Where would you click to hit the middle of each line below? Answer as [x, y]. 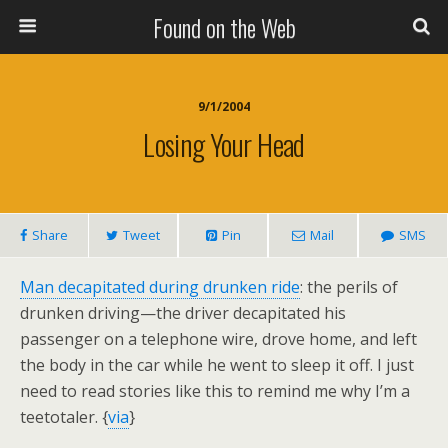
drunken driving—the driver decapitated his [183, 313]
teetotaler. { [64, 417]
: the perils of [349, 287]
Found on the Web [224, 27]
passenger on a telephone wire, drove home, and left [218, 339]
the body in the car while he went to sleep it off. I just [217, 365]
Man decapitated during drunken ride [160, 287]
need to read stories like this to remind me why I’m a [215, 391]
